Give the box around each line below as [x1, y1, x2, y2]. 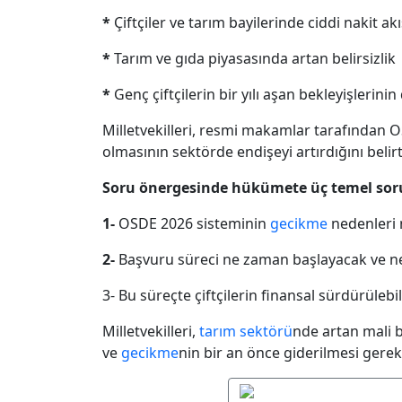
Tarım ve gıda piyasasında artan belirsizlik [110, 48, 396, 68]
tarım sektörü [199, 320, 293, 341]
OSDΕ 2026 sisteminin [115, 213, 270, 233]
